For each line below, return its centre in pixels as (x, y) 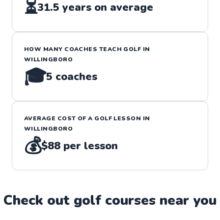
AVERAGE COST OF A (59, 118)
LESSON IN (131, 118)
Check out (39, 200)
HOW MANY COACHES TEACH (74, 49)
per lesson (89, 146)
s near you (183, 200)
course (127, 200)
